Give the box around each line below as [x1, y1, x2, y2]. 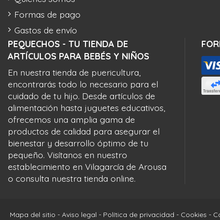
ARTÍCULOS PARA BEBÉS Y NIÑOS [8, 51, 149, 62]
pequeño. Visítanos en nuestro [8, 149, 127, 161]
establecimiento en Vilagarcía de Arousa [8, 161, 166, 172]
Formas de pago [14, 9, 81, 20]
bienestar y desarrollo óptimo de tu [8, 137, 148, 149]
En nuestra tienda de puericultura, [8, 67, 140, 78]
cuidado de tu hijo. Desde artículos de [8, 90, 155, 102]
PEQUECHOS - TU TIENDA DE [8, 38, 128, 50]
